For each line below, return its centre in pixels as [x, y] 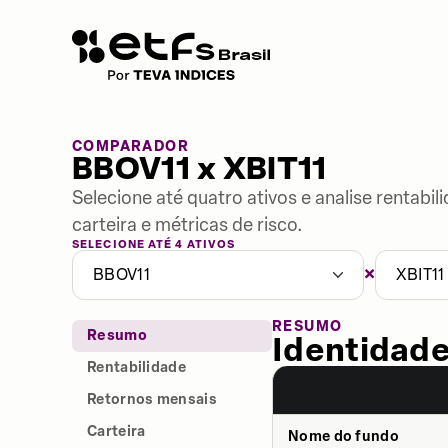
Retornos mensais [152, 399]
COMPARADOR [130, 146]
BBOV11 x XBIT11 [199, 169]
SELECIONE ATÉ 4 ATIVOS [154, 244]
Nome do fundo [343, 436]
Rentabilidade [136, 367]
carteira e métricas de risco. [187, 225]
